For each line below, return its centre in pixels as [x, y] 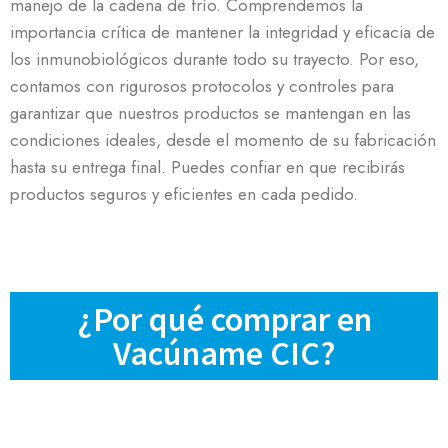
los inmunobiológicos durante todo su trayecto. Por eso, [214, 59]
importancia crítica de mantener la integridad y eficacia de [222, 32]
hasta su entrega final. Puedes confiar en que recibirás [207, 167]
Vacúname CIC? [224, 353]
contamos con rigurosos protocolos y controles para [202, 86]
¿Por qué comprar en [224, 319]
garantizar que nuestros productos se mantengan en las [210, 113]
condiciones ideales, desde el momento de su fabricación [223, 140]
